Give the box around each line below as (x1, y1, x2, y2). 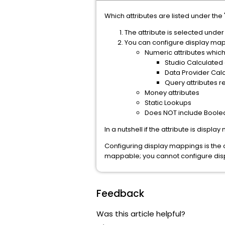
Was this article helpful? (96, 208, 185, 219)
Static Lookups (145, 98, 191, 107)
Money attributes (145, 88, 199, 97)
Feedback (96, 187, 144, 200)
